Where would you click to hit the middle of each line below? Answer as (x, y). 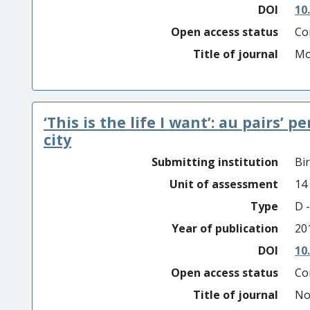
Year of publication (225, 228)
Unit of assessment (224, 184)
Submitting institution (215, 162)
